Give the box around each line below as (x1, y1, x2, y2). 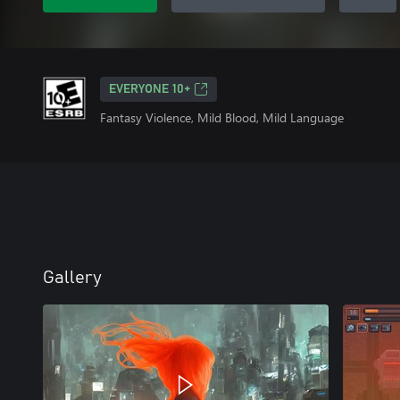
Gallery (43, 269, 102, 287)
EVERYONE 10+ (109, 83, 190, 96)
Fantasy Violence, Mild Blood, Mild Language (100, 109, 344, 126)
